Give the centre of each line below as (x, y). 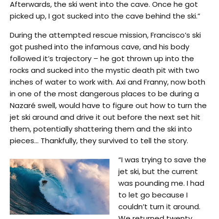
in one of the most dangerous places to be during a (104, 93)
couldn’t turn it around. (160, 206)
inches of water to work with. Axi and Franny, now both (108, 82)
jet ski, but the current (158, 171)
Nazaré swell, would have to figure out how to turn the (108, 105)
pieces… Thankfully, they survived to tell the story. (99, 140)
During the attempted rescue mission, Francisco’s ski (105, 35)
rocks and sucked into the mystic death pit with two (105, 70)
